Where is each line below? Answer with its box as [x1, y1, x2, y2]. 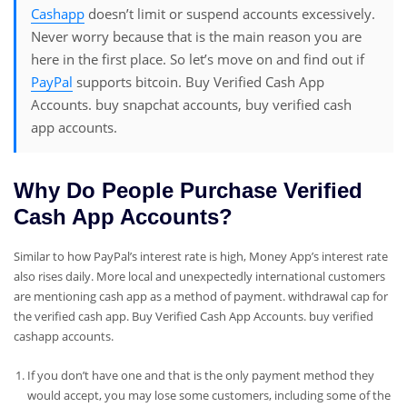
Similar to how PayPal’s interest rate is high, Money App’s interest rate [14, 248, 388, 265]
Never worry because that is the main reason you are [31, 27, 362, 46]
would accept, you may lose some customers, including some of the [26, 386, 391, 403]
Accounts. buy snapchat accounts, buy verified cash [31, 95, 352, 114]
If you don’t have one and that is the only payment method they [26, 366, 374, 383]
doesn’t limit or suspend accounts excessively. [84, 5, 376, 24]
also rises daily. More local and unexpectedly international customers [14, 268, 385, 285]
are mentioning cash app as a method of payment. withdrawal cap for [14, 288, 388, 305]
